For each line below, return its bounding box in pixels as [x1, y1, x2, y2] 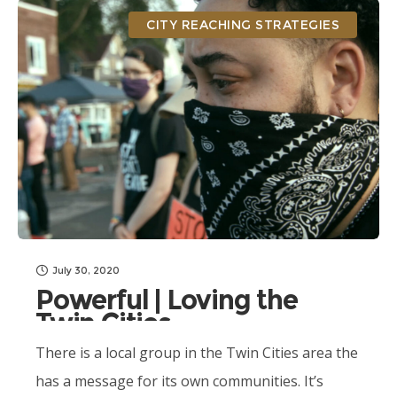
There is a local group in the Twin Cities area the [35, 343, 358, 362]
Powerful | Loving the [35, 284, 298, 316]
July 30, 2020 [52, 264, 120, 276]
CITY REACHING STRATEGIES [146, 17, 339, 33]
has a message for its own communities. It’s [35, 371, 323, 391]
